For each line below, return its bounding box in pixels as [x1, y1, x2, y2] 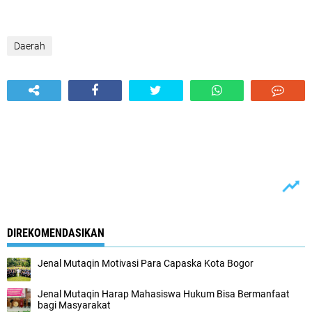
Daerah [14, 40, 45, 52]
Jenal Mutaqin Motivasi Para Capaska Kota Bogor [38, 258, 253, 269]
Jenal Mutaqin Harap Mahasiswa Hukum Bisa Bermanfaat [38, 288, 290, 299]
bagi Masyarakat [38, 299, 111, 311]
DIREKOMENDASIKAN [7, 226, 104, 240]
